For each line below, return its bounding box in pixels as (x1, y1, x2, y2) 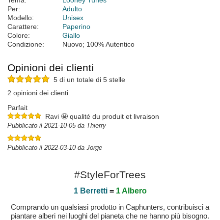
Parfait (7, 104, 27, 112)
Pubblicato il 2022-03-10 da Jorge (7, 144, 102, 152)
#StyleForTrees (74, 169, 146, 181)
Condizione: (7, 40, 44, 49)
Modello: (7, 14, 34, 22)
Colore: (7, 31, 30, 40)
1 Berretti (73, 187, 108, 195)
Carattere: (7, 23, 39, 31)
